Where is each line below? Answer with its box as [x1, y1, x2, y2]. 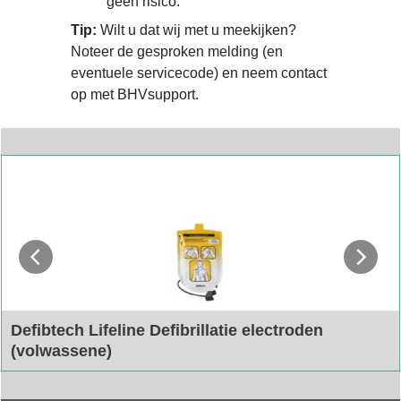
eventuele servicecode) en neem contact [71, 64, 327, 81]
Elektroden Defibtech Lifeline [10, 371, 176, 386]
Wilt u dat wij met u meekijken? [97, 21, 296, 38]
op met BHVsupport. [71, 86, 199, 102]
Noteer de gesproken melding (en [71, 43, 283, 59]
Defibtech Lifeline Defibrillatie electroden [10, 320, 323, 339]
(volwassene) [10, 341, 112, 360]
